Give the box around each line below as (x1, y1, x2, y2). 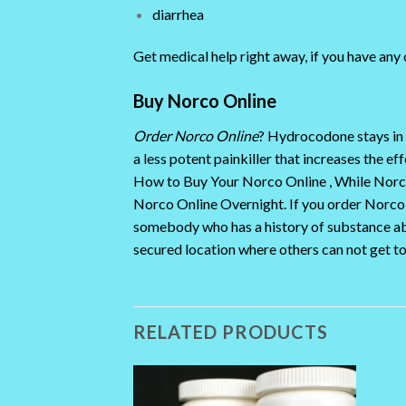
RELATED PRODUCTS (133, 320, 328, 343)
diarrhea (151, 5, 204, 24)
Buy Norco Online (133, 90, 280, 112)
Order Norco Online (133, 127, 258, 145)
